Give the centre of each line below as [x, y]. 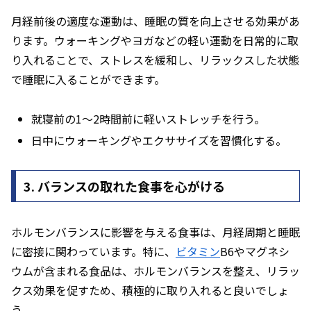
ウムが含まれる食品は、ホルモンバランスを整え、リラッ [155, 270]
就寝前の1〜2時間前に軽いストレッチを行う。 [149, 119]
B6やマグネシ [255, 251]
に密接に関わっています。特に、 [93, 251]
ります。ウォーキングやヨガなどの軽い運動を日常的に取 [155, 41]
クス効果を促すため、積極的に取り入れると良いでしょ [150, 290]
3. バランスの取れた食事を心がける [124, 186]
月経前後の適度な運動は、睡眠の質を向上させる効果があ [155, 21]
